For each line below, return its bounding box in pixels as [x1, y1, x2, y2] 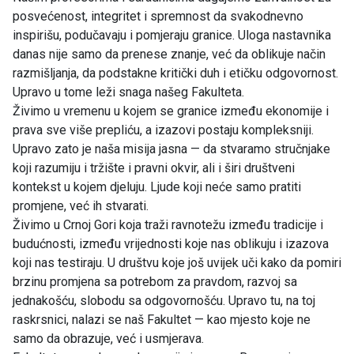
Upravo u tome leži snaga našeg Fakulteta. [13, 84, 244, 100]
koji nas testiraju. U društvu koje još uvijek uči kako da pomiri [13, 254, 341, 270]
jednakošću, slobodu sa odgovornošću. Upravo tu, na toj [13, 292, 315, 308]
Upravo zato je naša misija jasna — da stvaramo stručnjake [13, 141, 330, 156]
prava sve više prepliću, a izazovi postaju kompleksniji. [13, 122, 314, 137]
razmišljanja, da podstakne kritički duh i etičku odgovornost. [13, 65, 338, 81]
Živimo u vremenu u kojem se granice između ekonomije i [13, 103, 329, 119]
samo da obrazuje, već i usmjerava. [13, 330, 204, 346]
